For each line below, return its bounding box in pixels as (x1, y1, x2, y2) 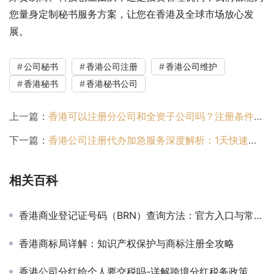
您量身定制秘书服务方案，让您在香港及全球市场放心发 (9, 7, 254, 20)
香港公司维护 (166, 61, 217, 72)
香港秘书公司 (86, 78, 138, 89)
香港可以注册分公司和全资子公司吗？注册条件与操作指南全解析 (48, 109, 254, 122)
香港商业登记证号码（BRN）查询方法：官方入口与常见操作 (19, 209, 254, 221)
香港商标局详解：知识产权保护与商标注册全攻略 (19, 237, 234, 250)
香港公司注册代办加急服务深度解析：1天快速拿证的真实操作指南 (48, 133, 248, 146)
